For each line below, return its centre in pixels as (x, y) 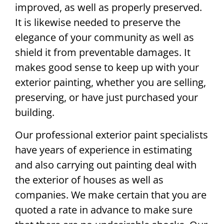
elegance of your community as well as (104, 37)
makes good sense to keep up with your (107, 67)
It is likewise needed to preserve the (98, 22)
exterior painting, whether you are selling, (110, 82)
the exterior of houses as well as (89, 179)
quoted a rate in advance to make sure (104, 209)
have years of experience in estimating (103, 149)
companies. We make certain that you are (111, 194)
